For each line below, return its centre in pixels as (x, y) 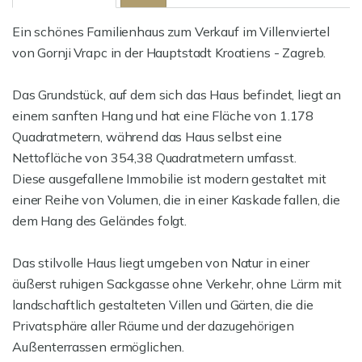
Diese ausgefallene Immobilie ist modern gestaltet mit (169, 179)
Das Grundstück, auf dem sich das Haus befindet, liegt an (177, 95)
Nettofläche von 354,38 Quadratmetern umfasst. (154, 158)
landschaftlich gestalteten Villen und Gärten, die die (163, 305)
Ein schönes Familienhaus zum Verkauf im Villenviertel (171, 32)
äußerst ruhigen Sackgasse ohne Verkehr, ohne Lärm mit (177, 284)
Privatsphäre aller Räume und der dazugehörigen (153, 326)
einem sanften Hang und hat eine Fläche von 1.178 (163, 116)
